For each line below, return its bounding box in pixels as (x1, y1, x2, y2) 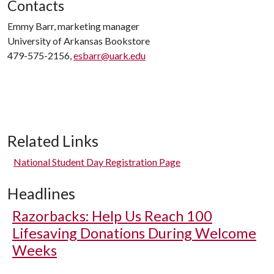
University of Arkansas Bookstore (7, 35, 150, 46)
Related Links (7, 131, 98, 150)
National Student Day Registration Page (13, 156, 180, 168)
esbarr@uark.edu (73, 50, 146, 61)
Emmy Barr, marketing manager (7, 20, 139, 32)
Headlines (7, 184, 75, 202)
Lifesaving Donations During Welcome (12, 224, 256, 242)
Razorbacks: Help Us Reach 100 (12, 207, 212, 224)
